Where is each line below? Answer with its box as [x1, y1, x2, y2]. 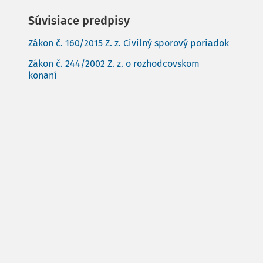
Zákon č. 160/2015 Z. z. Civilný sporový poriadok [28, 38, 229, 49]
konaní [28, 70, 57, 81]
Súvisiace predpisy [28, 14, 130, 28]
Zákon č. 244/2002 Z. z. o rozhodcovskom [28, 58, 200, 69]
